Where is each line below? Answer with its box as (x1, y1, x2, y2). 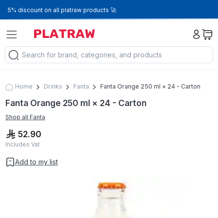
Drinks (43, 83, 62, 91)
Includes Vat (5, 141, 40, 148)
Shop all (5, 113, 28, 121)
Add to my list (15, 158, 58, 166)
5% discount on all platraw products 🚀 (8, 6, 116, 14)
